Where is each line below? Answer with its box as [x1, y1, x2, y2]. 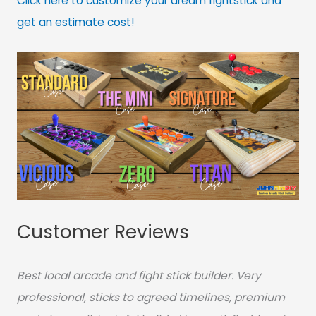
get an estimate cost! [16, 14, 135, 30]
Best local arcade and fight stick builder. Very [16, 267, 261, 283]
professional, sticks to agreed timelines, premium [16, 289, 285, 305]
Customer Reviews [16, 219, 189, 245]
